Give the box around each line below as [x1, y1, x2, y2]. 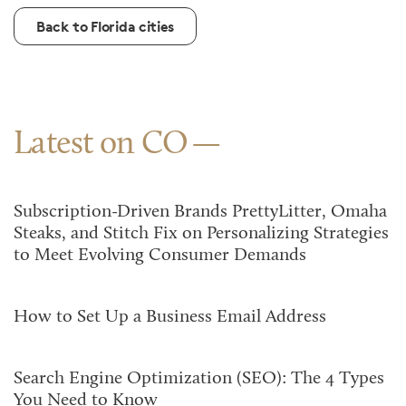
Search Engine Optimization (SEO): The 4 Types [14, 370, 384, 388]
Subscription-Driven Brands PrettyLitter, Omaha [14, 203, 387, 221]
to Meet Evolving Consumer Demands [14, 246, 306, 265]
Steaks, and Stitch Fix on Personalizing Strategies [14, 225, 389, 243]
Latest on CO [14, 129, 188, 161]
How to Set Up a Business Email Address [14, 308, 326, 326]
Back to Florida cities [36, 17, 174, 35]
